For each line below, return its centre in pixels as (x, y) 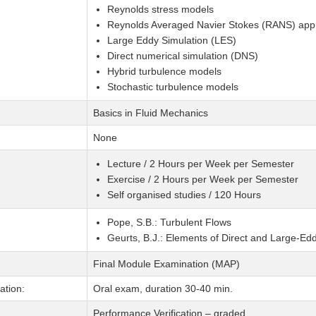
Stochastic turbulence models (172, 87)
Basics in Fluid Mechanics (150, 113)
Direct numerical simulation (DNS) (182, 56)
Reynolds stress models (160, 10)
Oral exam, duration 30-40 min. (163, 289)
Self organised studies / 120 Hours (184, 195)
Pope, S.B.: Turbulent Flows (169, 223)
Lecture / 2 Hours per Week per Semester (200, 164)
